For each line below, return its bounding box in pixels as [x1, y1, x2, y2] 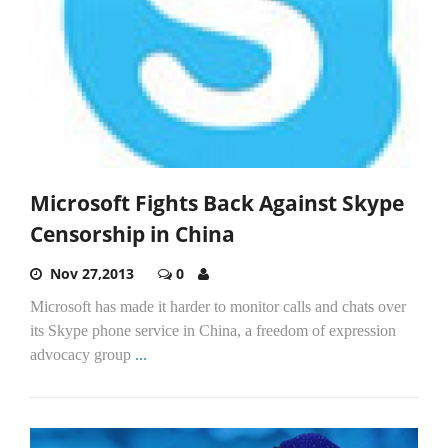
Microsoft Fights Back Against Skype [30, 189, 404, 218]
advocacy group [30, 346, 135, 364]
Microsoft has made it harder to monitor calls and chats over [30, 298, 406, 316]
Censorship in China [30, 220, 235, 249]
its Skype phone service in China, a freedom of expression [30, 322, 396, 340]
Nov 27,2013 [50, 264, 134, 284]
